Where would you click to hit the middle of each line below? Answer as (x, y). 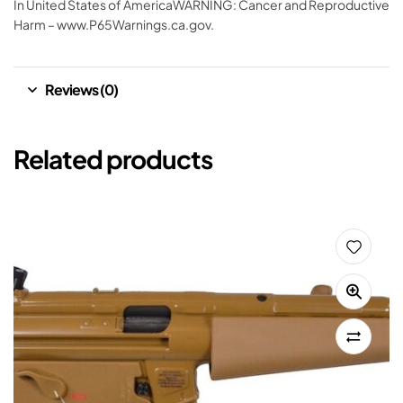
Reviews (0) (81, 90)
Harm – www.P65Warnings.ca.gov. (114, 25)
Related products (113, 159)
